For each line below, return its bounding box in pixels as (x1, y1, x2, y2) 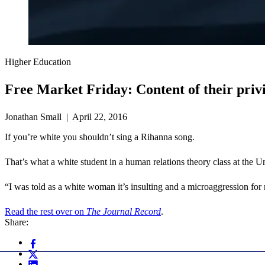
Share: (5, 217, 28, 228)
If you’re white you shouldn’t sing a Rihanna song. (5, 132, 195, 143)
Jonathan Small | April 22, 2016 (5, 112, 127, 122)
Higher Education (5, 57, 71, 67)
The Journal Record (86, 206, 161, 217)
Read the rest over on (5, 206, 86, 217)
